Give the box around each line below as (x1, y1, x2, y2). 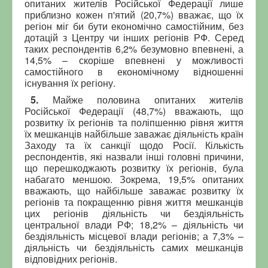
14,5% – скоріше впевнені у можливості (25, 53, 243, 67)
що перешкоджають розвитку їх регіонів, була (25, 160, 243, 175)
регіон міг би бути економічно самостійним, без (25, 19, 243, 33)
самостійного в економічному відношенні (25, 64, 243, 78)
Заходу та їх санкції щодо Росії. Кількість (25, 138, 243, 152)
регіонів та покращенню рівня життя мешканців (25, 194, 243, 209)
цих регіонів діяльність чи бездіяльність (25, 206, 243, 220)
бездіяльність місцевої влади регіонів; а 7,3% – (25, 229, 243, 243)
